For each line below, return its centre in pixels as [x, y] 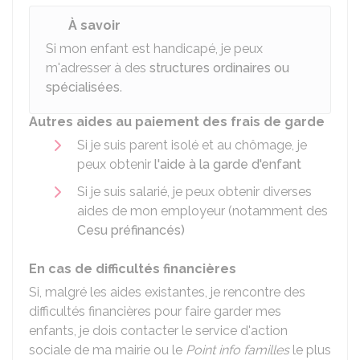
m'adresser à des [98, 68]
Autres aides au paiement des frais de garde [177, 122]
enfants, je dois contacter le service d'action [158, 331]
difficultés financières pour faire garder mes [155, 311]
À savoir [94, 25]
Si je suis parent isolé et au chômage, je [192, 145]
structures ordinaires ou [219, 68]
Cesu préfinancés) [131, 230]
